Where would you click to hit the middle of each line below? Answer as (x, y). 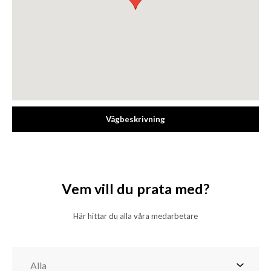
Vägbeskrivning (135, 119)
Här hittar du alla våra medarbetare (135, 216)
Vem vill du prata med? (135, 189)
